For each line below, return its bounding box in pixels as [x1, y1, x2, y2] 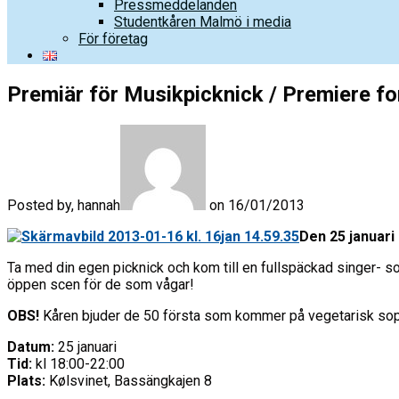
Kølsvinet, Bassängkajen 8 [45, 371, 212, 389]
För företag [78, 29, 148, 47]
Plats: [7, 371, 45, 389]
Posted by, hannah [7, 196, 120, 214]
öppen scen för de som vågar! [7, 275, 194, 293]
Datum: [7, 338, 54, 355]
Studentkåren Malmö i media [114, 12, 291, 30]
